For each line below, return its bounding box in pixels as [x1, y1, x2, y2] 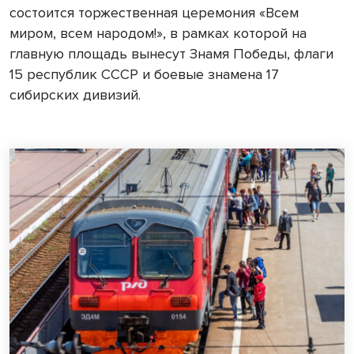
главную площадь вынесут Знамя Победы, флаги [9, 44, 333, 62]
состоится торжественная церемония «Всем [9, 3, 299, 21]
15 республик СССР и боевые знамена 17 [9, 65, 279, 83]
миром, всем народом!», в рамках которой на [9, 24, 307, 42]
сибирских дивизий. [9, 85, 145, 104]
